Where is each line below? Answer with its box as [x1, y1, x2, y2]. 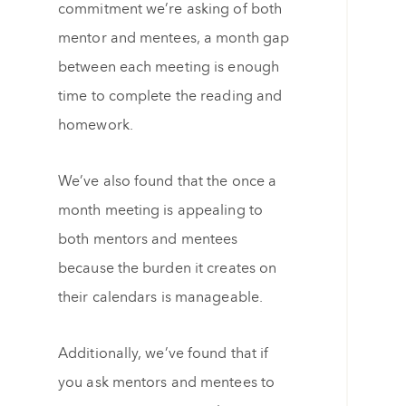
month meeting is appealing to [58, 200, 263, 220]
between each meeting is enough [58, 57, 280, 77]
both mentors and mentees [58, 229, 238, 249]
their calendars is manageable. [58, 287, 264, 307]
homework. [58, 115, 133, 135]
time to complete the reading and [58, 86, 283, 106]
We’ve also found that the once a [58, 171, 277, 191]
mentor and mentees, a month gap [58, 28, 290, 48]
